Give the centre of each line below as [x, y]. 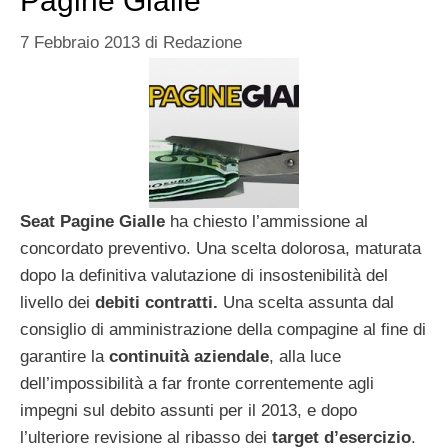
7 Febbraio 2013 [80, 42]
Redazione [202, 42]
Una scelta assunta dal [306, 302]
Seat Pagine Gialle [92, 221]
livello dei [57, 302]
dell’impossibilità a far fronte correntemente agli [197, 383]
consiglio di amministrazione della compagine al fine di [223, 329]
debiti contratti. [156, 302]
